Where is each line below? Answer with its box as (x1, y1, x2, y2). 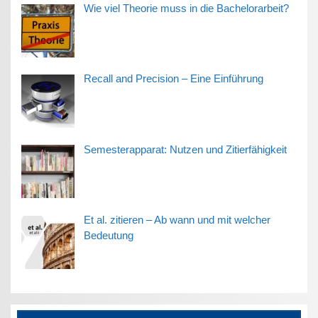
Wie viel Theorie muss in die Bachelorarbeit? (83, 2, 289, 15)
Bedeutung (83, 229, 133, 241)
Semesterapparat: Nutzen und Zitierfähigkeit (83, 143, 287, 155)
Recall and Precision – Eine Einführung (83, 72, 263, 85)
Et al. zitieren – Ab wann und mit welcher (83, 213, 270, 226)
